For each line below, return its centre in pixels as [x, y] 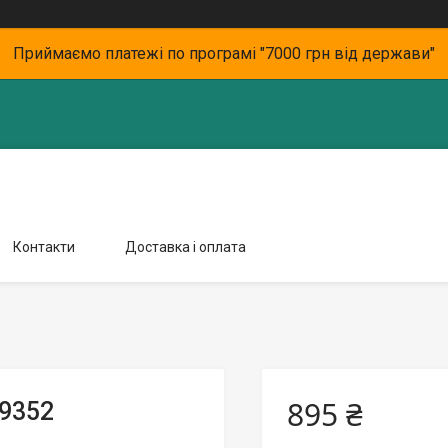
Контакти [44, 247]
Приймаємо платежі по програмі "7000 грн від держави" [224, 53]
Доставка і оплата [185, 247]
